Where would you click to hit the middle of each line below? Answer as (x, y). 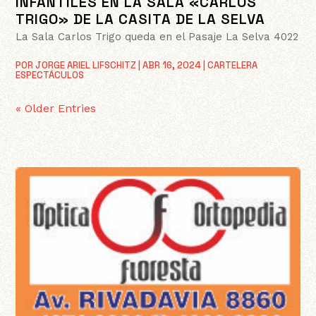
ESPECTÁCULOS (50, 75)
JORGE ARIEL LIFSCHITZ (86, 65)
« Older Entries (56, 108)
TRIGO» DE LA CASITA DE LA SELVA (141, 19)
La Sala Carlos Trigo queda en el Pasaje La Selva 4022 (157, 36)
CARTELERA (233, 65)
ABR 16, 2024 (172, 65)
